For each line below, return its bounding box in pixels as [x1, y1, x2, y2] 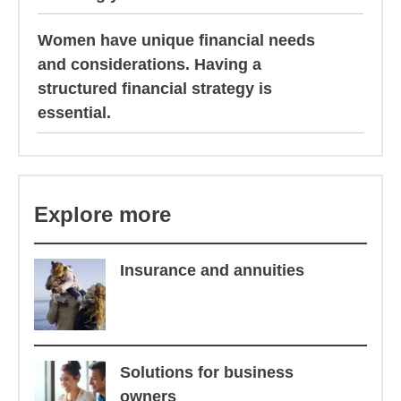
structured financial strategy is [38, 80, 272, 98]
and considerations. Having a [38, 55, 261, 73]
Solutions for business [119, 363, 294, 381]
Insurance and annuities [120, 261, 304, 279]
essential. [38, 104, 111, 122]
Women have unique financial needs [38, 31, 315, 49]
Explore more [34, 202, 171, 226]
